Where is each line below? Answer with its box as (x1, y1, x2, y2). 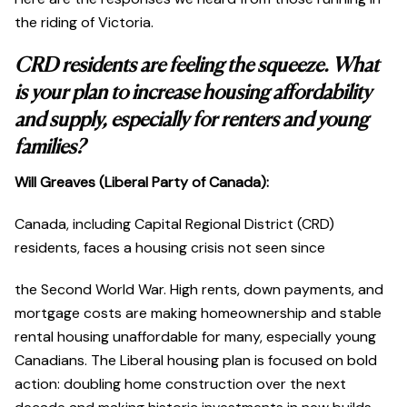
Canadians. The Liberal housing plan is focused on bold (15, 351, 377, 371)
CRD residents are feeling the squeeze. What (15, 56, 379, 77)
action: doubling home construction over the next (15, 374, 346, 394)
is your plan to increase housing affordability (15, 84, 372, 104)
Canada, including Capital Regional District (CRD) (15, 214, 334, 234)
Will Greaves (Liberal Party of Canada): (15, 173, 269, 193)
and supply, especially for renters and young (15, 111, 368, 132)
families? (15, 138, 84, 159)
